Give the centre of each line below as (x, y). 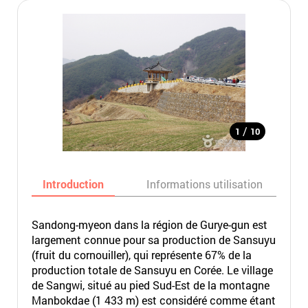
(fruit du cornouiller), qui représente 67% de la (141, 255)
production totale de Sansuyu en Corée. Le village (152, 270)
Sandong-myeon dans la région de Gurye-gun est (149, 224)
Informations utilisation (204, 184)
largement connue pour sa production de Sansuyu (153, 240)
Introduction (73, 184)
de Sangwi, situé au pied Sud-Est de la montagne (150, 285)
